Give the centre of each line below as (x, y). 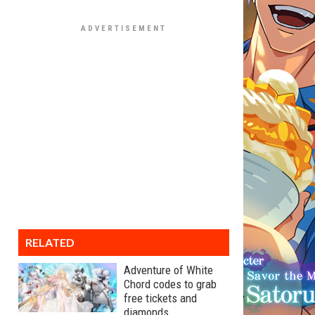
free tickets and (160, 298)
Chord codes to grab (170, 284)
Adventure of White (168, 270)
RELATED (50, 242)
